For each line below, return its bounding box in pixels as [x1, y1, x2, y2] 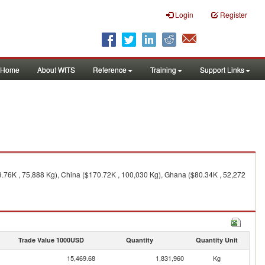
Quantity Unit [195, 235, 238, 244]
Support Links [200, 64, 244, 75]
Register [220, 9, 247, 20]
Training [150, 64, 176, 75]
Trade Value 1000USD [18, 235, 84, 244]
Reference [93, 64, 127, 75]
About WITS [37, 64, 75, 75]
